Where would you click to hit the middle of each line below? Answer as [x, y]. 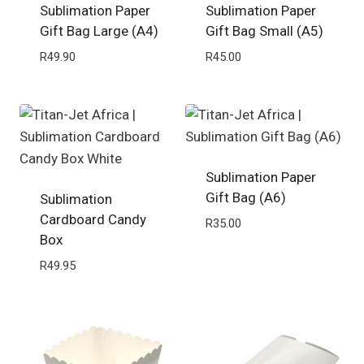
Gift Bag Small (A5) [264, 30]
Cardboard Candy [93, 220]
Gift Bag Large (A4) [99, 30]
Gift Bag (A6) [245, 198]
